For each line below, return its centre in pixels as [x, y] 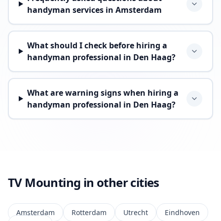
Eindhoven [182, 212]
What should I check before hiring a [97, 45]
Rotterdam [89, 212]
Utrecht [136, 212]
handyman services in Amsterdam [94, 10]
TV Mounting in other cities [84, 182]
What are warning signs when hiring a [103, 93]
